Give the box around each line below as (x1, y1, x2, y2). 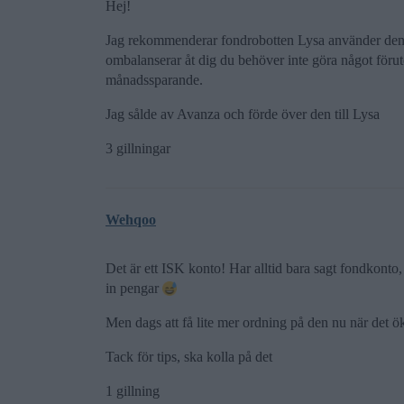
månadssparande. (106, 72, 203, 87)
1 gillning (106, 383, 160, 399)
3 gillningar (106, 141, 170, 156)
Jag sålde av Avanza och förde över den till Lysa (106, 106, 380, 122)
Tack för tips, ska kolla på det (106, 349, 272, 364)
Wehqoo (106, 212, 156, 227)
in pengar (106, 280, 162, 296)
